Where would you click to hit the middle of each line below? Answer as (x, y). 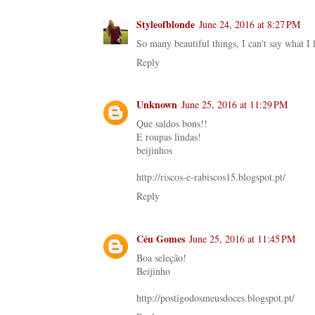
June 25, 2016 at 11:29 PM (234, 105)
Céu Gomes (161, 238)
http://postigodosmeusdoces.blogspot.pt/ (216, 297)
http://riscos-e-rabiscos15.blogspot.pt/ (211, 177)
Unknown (157, 105)
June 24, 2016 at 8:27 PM (250, 24)
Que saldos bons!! (172, 124)
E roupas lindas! (169, 137)
